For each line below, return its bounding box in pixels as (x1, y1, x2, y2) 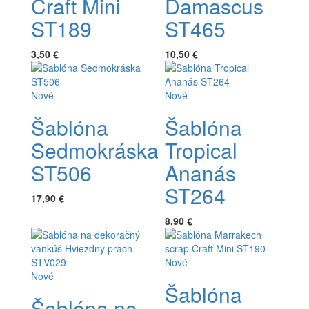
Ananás (165, 157, 236, 188)
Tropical (165, 134, 237, 165)
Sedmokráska (31, 134, 159, 165)
